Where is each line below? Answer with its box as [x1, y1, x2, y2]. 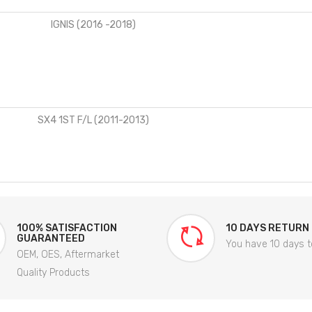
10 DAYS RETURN [226, 221, 309, 234]
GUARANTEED [17, 232, 85, 244]
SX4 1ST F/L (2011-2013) [38, 114, 149, 126]
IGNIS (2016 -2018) [51, 18, 136, 31]
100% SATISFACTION [17, 221, 117, 234]
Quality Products [17, 266, 90, 279]
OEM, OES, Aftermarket [17, 248, 119, 260]
